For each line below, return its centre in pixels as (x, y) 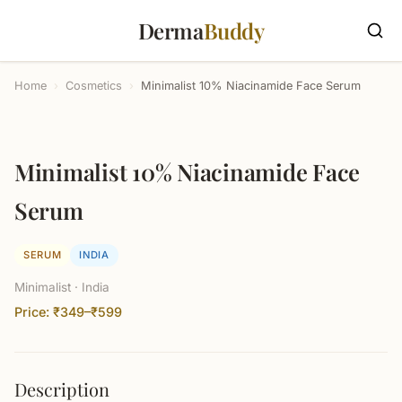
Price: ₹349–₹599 (68, 312)
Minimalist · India (62, 287)
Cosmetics (94, 86)
